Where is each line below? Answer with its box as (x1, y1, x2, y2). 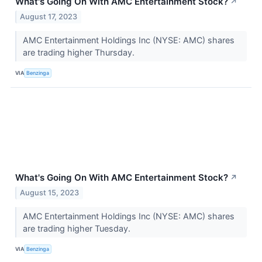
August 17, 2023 (20, 12, 78, 21)
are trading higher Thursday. (22, 47, 137, 57)
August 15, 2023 (20, 188, 80, 197)
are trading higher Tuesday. (22, 223, 133, 233)
